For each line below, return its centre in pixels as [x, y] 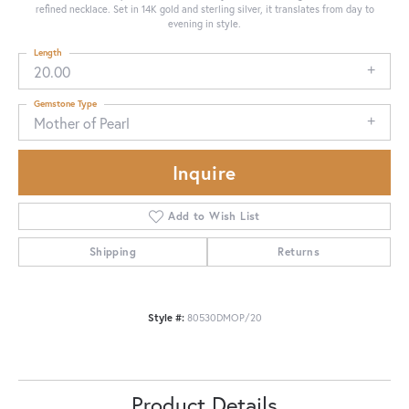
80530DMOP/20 [224, 318]
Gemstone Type [65, 103]
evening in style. [204, 23]
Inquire [204, 173]
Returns [299, 252]
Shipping [112, 252]
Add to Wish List [214, 216]
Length [48, 52]
